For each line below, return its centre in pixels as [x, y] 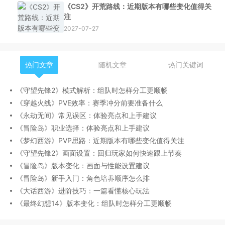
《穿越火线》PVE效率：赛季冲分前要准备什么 [89, 103]
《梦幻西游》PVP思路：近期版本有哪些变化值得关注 [100, 140]
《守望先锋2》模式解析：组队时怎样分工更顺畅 [92, 90]
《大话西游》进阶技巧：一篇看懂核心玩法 [83, 191]
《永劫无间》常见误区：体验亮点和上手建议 [86, 115]
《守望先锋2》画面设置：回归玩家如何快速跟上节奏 [99, 153]
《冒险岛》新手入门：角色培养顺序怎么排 [83, 178]
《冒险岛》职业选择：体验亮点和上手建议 [83, 128]
